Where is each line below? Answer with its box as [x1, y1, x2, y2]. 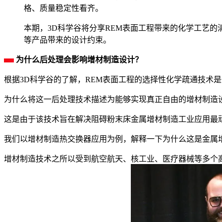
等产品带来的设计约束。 [24, 36, 111, 45]
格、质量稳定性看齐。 [24, 4, 103, 13]
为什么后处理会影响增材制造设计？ [16, 55, 143, 64]
